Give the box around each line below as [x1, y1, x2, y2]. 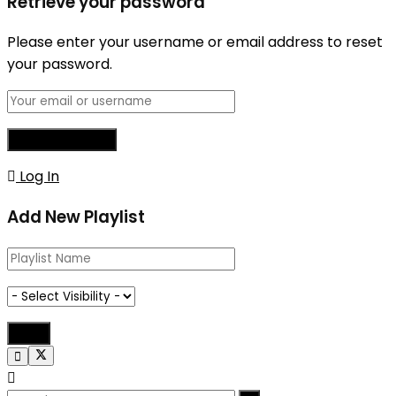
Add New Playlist [7, 204, 145, 229]
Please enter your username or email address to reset [7, 32, 383, 53]
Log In [16, 166, 59, 187]
